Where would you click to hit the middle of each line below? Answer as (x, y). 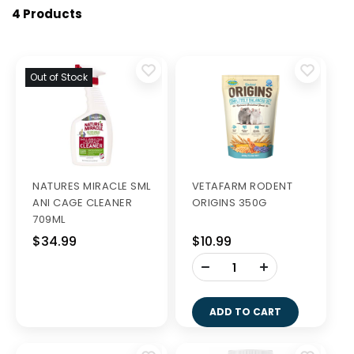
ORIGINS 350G (229, 203)
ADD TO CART (245, 312)
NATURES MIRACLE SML (92, 186)
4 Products (47, 14)
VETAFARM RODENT (242, 186)
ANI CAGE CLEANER (82, 203)
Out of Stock (59, 77)
